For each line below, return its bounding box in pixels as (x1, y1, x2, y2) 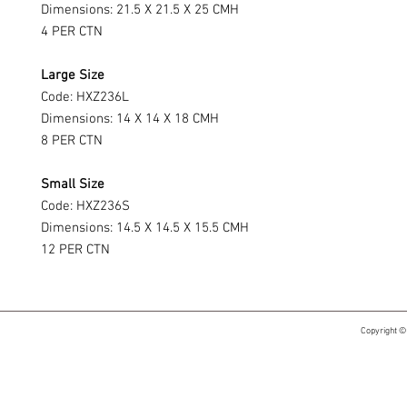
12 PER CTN (41, 242, 110, 258)
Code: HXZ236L (41, 89, 129, 105)
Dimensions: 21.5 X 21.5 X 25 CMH (41, 2, 239, 18)
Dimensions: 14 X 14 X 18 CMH (41, 111, 219, 127)
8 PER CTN (41, 133, 103, 149)
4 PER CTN (41, 24, 103, 40)
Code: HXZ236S (41, 198, 130, 214)
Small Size (41, 176, 104, 193)
